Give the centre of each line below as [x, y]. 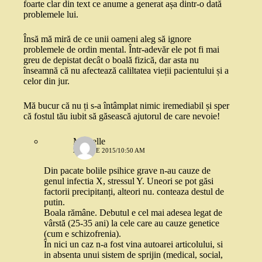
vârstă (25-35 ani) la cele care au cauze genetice [132, 223]
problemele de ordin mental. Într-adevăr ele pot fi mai [121, 50]
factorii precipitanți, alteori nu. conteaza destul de [134, 192]
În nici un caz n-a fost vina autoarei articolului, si [133, 244]
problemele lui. [51, 15]
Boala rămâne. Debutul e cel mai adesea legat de [133, 213]
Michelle [89, 142]
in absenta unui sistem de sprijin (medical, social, [133, 255]
